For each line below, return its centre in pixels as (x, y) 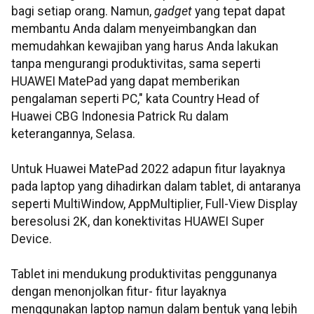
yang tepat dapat (240, 12)
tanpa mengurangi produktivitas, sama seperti (136, 64)
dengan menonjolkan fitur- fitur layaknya (119, 292)
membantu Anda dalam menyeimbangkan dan (134, 29)
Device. (32, 239)
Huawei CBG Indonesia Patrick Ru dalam (120, 117)
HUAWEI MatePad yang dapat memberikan (125, 82)
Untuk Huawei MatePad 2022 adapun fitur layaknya (148, 169)
